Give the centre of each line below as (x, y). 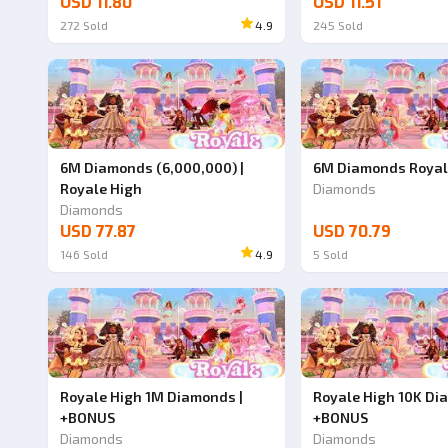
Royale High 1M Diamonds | (151, 396)
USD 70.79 (351, 231)
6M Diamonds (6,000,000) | (152, 167)
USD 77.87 (98, 231)
